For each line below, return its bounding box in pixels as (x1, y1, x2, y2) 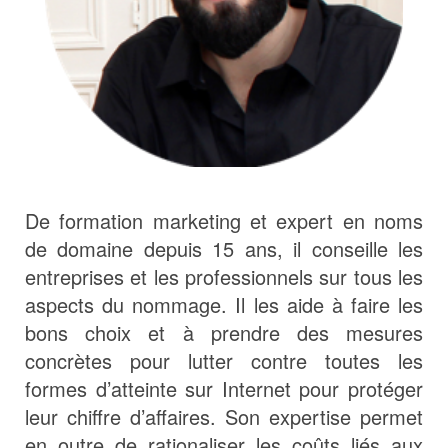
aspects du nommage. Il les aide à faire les (25, 290, 423, 320)
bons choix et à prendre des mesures (25, 318, 423, 348)
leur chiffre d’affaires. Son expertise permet (25, 402, 423, 432)
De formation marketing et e (25, 206, 288, 236)
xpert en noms (287, 206, 424, 236)
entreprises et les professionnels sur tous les (25, 262, 423, 292)
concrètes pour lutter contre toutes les (25, 346, 423, 376)
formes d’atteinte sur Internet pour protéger (25, 374, 423, 404)
